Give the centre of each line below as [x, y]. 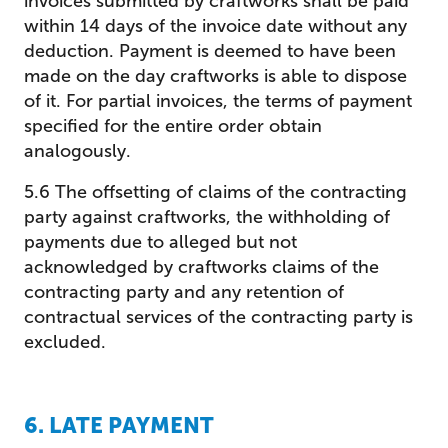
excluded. [65, 342]
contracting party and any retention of [184, 292]
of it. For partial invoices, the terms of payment [218, 101]
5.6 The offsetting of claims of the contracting [215, 192]
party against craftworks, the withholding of [207, 217]
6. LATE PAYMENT [119, 425]
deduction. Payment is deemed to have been [210, 51]
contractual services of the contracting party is [218, 317]
